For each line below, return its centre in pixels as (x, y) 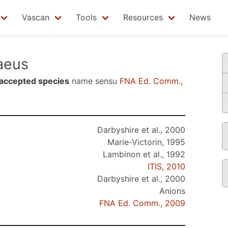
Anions (172, 191)
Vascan (36, 17)
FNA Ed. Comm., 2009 (142, 203)
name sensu (94, 81)
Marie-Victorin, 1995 (146, 142)
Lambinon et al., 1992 (144, 154)
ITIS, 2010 (166, 166)
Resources (143, 17)
